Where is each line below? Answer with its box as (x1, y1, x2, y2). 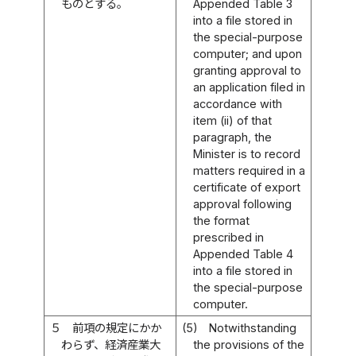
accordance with (193, 96, 283, 110)
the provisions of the (193, 337, 305, 351)
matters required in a (193, 163, 306, 177)
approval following (193, 196, 292, 211)
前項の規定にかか (72, 320, 162, 335)
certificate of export (193, 180, 301, 194)
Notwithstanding (209, 320, 297, 335)
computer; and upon (193, 46, 303, 60)
